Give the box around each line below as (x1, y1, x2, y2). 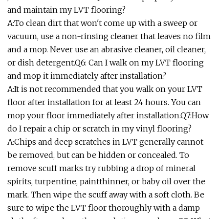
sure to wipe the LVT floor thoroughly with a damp (7, 202, 200, 213)
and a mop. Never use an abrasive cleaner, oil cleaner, (7, 44, 206, 54)
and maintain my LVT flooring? (7, 4, 126, 15)
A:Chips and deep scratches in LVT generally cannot (7, 136, 203, 147)
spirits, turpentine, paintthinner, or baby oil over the (7, 176, 205, 186)
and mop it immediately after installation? (7, 70, 166, 81)
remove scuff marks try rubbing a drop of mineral (7, 163, 196, 173)
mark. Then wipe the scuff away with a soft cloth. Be (7, 189, 204, 199)
